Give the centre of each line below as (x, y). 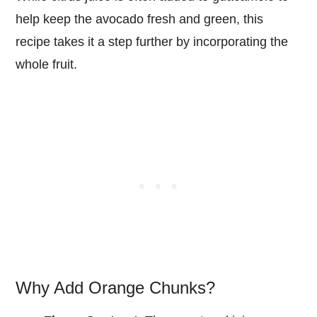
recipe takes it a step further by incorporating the (152, 42)
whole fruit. (47, 65)
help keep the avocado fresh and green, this (140, 19)
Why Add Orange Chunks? (116, 288)
